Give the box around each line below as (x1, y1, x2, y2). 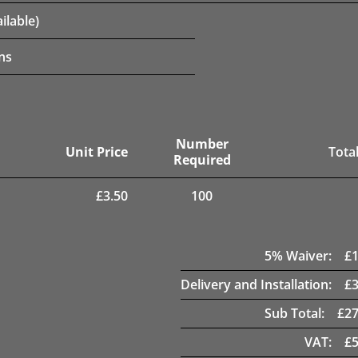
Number (175, 134, 229, 153)
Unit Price (66, 142, 128, 161)
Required (173, 150, 231, 169)
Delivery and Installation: (181, 275, 332, 293)
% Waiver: (272, 246, 332, 265)
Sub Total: (265, 304, 324, 322)
